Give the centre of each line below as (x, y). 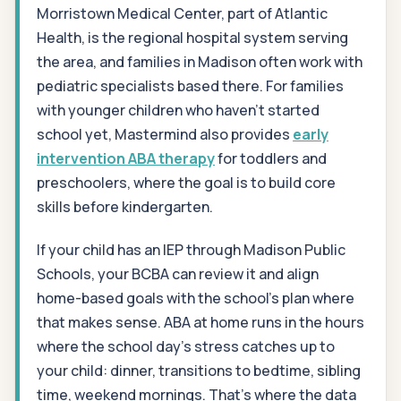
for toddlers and (271, 158)
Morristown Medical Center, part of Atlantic (182, 13)
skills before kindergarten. (125, 206)
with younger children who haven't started (178, 110)
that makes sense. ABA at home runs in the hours (200, 323)
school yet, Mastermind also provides (165, 134)
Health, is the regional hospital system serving (192, 37)
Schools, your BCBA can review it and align (178, 274)
